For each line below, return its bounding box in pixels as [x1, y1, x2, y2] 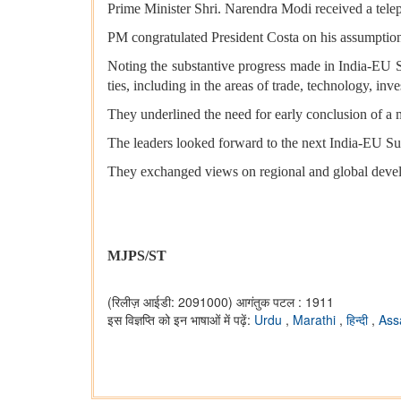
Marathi [293, 311, 339, 329]
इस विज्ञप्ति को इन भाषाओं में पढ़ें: [107, 311, 254, 329]
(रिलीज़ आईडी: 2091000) [107, 293, 233, 311]
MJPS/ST [107, 248, 166, 264]
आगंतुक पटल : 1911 [236, 293, 334, 311]
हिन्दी [346, 311, 371, 329]
